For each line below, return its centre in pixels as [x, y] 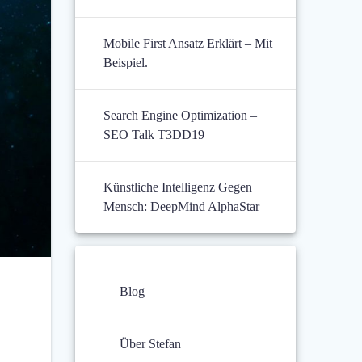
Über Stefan [151, 344]
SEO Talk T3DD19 [154, 135]
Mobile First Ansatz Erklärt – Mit [188, 44]
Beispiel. [126, 63]
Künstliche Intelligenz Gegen [178, 187]
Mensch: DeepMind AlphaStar [182, 207]
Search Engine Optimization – [181, 116]
